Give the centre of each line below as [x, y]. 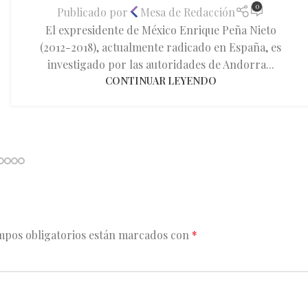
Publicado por [93, 12]
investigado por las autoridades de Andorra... [161, 65]
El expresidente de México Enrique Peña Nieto [161, 30]
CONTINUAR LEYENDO [161, 81]
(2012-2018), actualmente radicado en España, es [161, 47]
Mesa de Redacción [188, 12]
